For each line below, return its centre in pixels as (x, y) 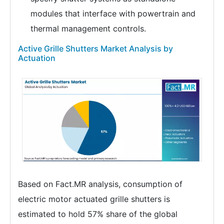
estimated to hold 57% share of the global (98, 214)
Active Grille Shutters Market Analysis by (95, 48)
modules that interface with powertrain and (113, 13)
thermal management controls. (88, 28)
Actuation (37, 58)
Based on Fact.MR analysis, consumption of (100, 184)
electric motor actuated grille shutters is (94, 199)
